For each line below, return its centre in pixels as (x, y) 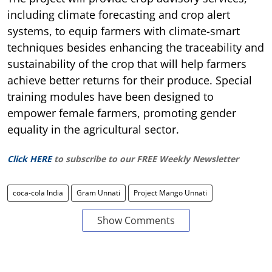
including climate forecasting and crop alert (119, 14)
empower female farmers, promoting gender (122, 113)
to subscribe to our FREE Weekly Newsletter (146, 158)
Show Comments (136, 220)
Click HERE (29, 158)
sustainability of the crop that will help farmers (127, 63)
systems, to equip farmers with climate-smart (124, 31)
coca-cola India (38, 192)
